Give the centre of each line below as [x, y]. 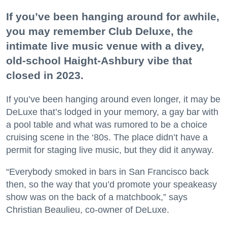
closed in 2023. [45, 75]
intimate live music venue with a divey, [105, 46]
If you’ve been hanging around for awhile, [113, 16]
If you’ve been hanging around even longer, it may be [113, 99]
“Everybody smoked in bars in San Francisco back [107, 172]
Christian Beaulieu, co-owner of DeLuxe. [88, 210]
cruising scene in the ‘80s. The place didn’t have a [107, 137]
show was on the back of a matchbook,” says [97, 197]
